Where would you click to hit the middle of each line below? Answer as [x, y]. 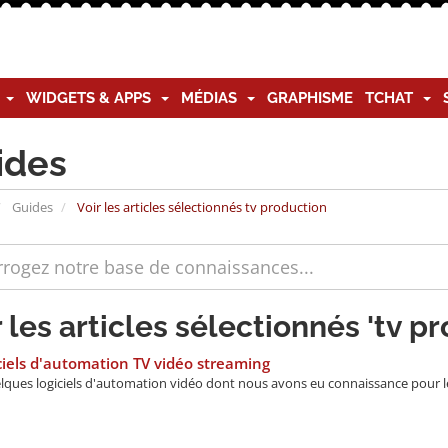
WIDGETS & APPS [92, 98]
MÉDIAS [213, 98]
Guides [32, 207]
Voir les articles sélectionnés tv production [200, 207]
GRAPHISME [310, 98]
